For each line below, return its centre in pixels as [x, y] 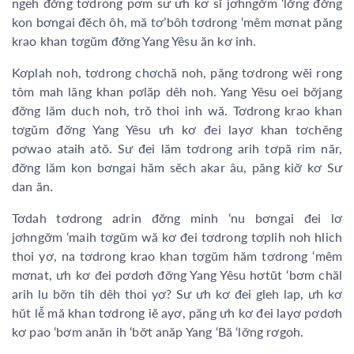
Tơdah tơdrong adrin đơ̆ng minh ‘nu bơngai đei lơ [177, 217]
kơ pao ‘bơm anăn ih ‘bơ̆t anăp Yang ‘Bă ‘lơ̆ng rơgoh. [158, 331]
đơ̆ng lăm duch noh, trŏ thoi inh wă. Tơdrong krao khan [177, 110]
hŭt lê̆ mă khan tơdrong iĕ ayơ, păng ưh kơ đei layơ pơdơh [177, 312]
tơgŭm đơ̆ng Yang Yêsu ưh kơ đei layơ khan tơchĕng [177, 129]
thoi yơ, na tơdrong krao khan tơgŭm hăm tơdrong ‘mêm [177, 255]
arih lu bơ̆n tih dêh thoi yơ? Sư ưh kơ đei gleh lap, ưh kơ [177, 293]
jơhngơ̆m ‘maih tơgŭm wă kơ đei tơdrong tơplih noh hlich [177, 236]
